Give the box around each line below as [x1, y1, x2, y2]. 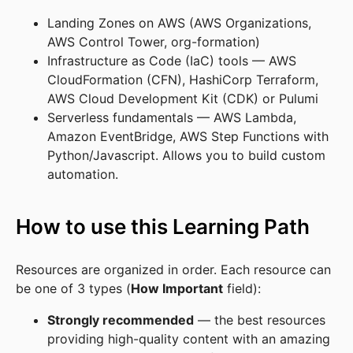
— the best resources [194, 312, 325, 328]
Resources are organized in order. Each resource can [16, 262, 331, 277]
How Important [131, 281, 223, 296]
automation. [47, 166, 118, 182]
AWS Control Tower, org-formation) [47, 34, 260, 50]
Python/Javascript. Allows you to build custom [47, 147, 325, 163]
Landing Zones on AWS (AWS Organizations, [47, 15, 311, 31]
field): [223, 281, 261, 296]
